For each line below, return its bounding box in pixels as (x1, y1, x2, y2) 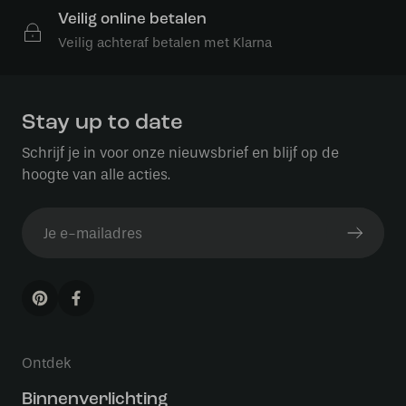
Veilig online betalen (58, 12, 207, 27)
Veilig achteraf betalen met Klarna (58, 34, 272, 51)
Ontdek (22, 354, 72, 372)
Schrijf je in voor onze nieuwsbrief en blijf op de (22, 144, 339, 161)
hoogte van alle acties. (22, 166, 170, 183)
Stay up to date (22, 112, 183, 134)
